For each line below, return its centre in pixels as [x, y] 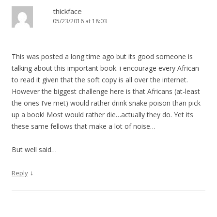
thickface [67, 11]
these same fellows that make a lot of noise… [84, 126]
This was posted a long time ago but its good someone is [102, 56]
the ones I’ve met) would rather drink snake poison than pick [106, 103]
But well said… [34, 149]
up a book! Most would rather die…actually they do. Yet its [102, 115]
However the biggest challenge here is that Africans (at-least [106, 91]
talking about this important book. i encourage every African [105, 68]
